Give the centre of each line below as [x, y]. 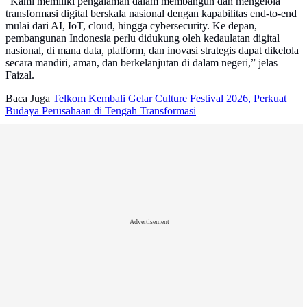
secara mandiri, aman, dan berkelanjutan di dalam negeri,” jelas [142, 63]
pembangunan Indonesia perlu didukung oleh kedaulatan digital [143, 38]
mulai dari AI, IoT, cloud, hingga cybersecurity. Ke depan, [131, 26]
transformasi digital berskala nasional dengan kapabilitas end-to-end [151, 14]
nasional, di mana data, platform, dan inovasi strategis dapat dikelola [152, 51]
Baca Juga [28, 99]
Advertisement [149, 221]
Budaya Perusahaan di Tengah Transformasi [101, 111]
